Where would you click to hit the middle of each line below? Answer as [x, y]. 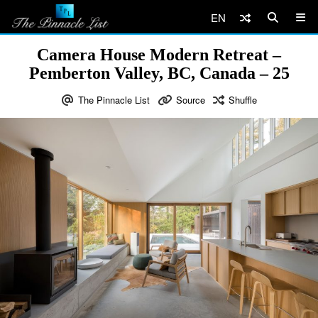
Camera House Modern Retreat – [159, 55]
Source [190, 100]
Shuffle [242, 100]
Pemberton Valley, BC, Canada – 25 [159, 73]
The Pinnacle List [114, 100]
